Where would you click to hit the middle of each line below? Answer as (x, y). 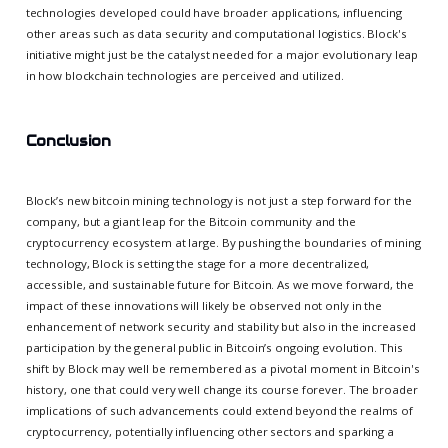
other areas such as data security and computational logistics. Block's (216, 33)
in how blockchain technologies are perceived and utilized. (185, 75)
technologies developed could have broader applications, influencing (213, 12)
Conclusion (68, 141)
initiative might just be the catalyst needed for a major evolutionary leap (222, 54)
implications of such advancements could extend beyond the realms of (219, 410)
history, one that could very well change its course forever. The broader (221, 389)
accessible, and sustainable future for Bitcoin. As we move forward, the (219, 284)
